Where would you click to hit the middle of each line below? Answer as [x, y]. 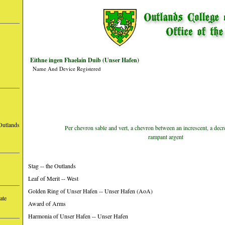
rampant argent [166, 137]
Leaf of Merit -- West [53, 178]
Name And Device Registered [67, 69]
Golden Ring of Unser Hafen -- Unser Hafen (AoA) [90, 191]
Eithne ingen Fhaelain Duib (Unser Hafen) [85, 60]
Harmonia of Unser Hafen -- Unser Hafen [78, 216]
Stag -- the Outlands [52, 166]
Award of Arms [47, 203]
